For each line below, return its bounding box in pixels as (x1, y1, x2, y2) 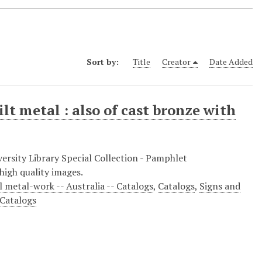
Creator (162, 56, 191, 68)
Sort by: (87, 56, 121, 68)
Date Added (209, 56, 253, 68)
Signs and (199, 179, 241, 192)
